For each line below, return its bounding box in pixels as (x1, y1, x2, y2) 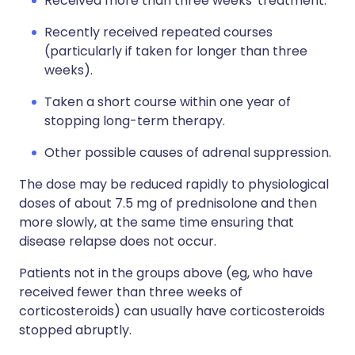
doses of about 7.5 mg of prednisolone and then (19, 194, 317, 212)
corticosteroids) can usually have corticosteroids (19, 302, 325, 320)
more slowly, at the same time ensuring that (19, 213, 294, 231)
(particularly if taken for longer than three (44, 42, 307, 60)
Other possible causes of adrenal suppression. (44, 143, 331, 162)
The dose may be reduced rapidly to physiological (19, 175, 329, 193)
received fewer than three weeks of (19, 283, 242, 301)
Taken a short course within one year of (44, 93, 291, 111)
